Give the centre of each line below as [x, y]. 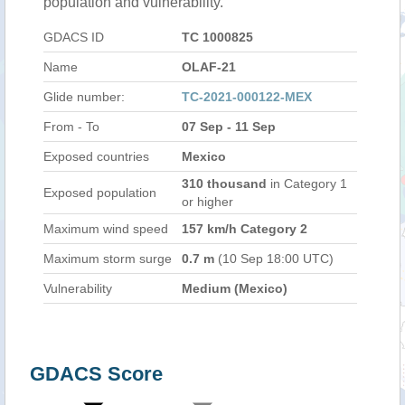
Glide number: [84, 97]
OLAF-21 [209, 67]
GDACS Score [96, 374]
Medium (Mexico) [235, 288]
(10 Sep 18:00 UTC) [274, 259]
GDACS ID [74, 37]
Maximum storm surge [108, 259]
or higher [207, 202]
